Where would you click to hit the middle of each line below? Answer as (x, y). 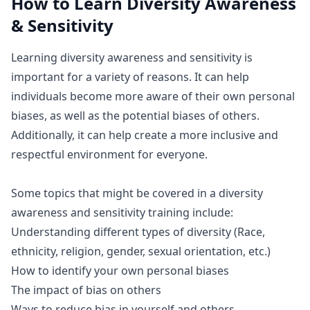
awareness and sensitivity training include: (122, 212)
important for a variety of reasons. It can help (130, 77)
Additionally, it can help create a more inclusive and (145, 135)
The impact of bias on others (86, 290)
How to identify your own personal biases (120, 271)
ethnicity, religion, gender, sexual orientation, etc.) (141, 251)
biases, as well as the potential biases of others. (135, 116)
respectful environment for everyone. (109, 154)
